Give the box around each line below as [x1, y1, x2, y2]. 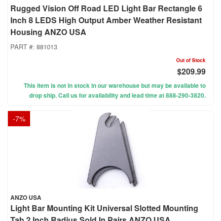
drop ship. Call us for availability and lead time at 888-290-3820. [29, 91, 206, 100]
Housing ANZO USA [10, 26, 86, 38]
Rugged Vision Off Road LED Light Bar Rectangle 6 [10, 2, 202, 14]
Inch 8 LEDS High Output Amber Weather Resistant [10, 14, 202, 26]
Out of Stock [176, 57, 206, 64]
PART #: [10, 42, 37, 52]
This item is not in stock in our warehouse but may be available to [24, 81, 206, 90]
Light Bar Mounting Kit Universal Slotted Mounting [10, 202, 198, 214]
